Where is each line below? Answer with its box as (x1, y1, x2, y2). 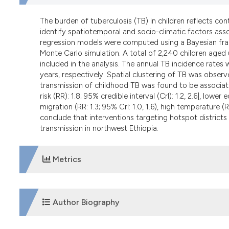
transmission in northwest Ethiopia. (40, 124, 158, 133)
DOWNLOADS (42, 194, 99, 204)
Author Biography (50, 197, 120, 207)
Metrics (50, 154, 81, 164)
